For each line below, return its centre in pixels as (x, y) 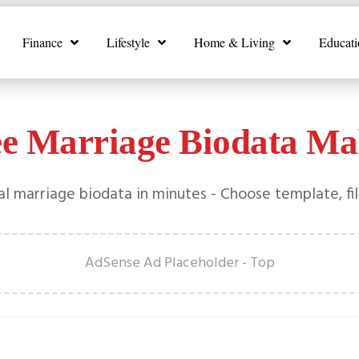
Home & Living (234, 42)
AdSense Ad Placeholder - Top (179, 263)
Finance (42, 42)
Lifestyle (128, 42)
